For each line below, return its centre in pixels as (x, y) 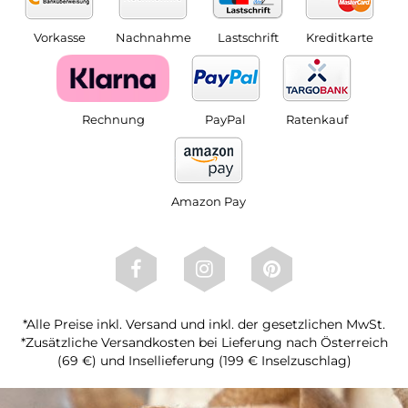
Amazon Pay (208, 201)
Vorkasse (59, 37)
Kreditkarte (340, 37)
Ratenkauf (316, 119)
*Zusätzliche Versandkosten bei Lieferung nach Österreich (204, 343)
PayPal (226, 119)
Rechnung (113, 119)
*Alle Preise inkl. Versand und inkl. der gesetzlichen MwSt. (204, 325)
